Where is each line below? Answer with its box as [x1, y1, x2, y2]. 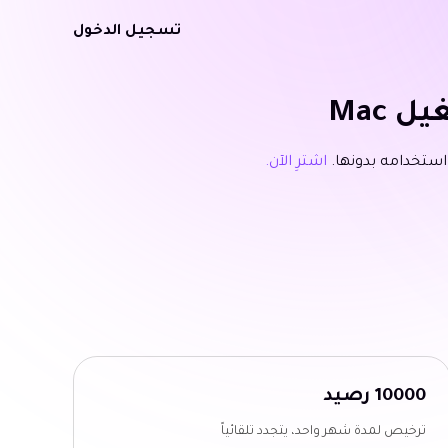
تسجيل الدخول [73, 24, 181, 40]
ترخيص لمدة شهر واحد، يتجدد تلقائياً [221, 425, 427, 439]
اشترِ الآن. [264, 155, 327, 171]
